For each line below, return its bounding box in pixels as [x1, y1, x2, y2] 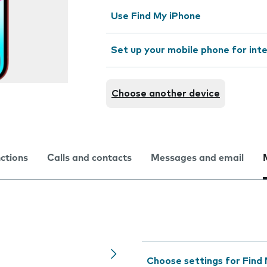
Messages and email [151, 153, 244, 163]
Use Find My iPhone [111, 11, 201, 21]
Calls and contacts [47, 153, 132, 163]
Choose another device [111, 89, 220, 98]
